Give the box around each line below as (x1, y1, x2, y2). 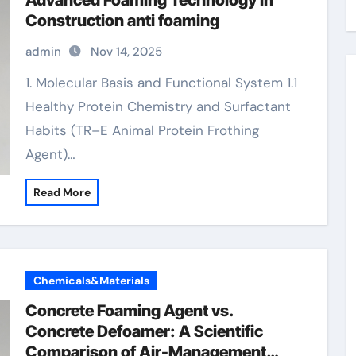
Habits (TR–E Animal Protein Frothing (25, 122, 259, 139)
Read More (33, 185, 91, 199)
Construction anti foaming (25, 11, 219, 30)
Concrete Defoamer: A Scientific (25, 322, 263, 341)
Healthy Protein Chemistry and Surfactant (25, 98, 291, 115)
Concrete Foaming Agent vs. (25, 301, 234, 320)
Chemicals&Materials (33, 273, 149, 288)
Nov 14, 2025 (90, 44, 162, 60)
